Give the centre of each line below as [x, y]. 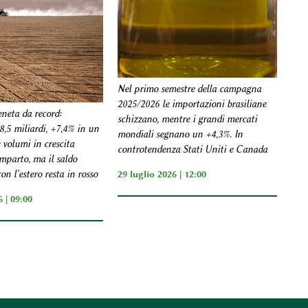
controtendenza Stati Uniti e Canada [193, 150]
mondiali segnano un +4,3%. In [180, 135]
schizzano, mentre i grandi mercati [188, 120]
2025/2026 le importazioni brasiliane [192, 104]
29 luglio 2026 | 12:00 [162, 174]
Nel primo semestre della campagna [190, 89]
